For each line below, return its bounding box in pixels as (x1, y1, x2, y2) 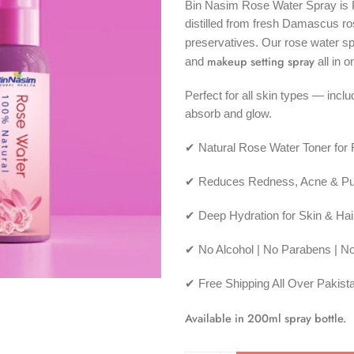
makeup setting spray (207, 53, 314, 70)
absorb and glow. (185, 107, 272, 120)
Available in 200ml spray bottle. (185, 309, 346, 326)
